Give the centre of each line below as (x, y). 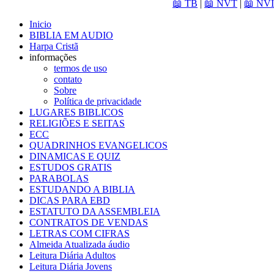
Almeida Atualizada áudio (80, 245)
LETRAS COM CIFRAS (80, 234)
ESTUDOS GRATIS (71, 168)
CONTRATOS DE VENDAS (89, 223)
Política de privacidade (98, 102)
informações (53, 57)
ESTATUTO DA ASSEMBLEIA (95, 212)
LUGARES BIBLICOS (76, 113)
